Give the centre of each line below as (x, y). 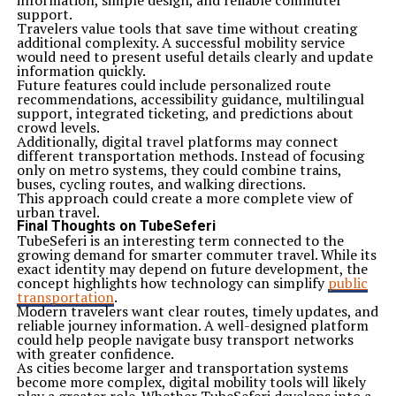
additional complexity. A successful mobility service (180, 42)
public (347, 283)
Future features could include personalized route (173, 85)
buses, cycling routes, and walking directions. (161, 184)
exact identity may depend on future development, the (192, 269)
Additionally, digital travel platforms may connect (177, 141)
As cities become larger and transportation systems (182, 368)
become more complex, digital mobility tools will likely (191, 382)
